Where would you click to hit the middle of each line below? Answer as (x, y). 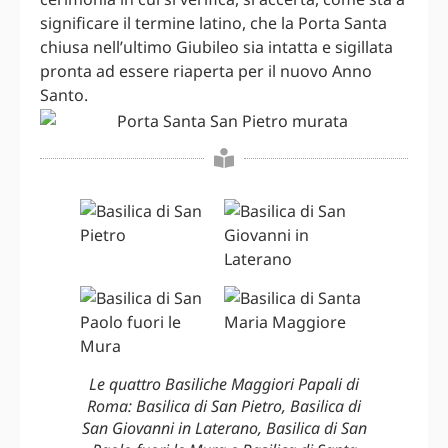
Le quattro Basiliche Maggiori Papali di (224, 384)
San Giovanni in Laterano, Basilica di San (224, 428)
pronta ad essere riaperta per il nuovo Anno (206, 71)
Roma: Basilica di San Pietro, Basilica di (224, 406)
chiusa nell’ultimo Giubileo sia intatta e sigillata (216, 47)
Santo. (64, 95)
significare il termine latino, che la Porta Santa (213, 23)
